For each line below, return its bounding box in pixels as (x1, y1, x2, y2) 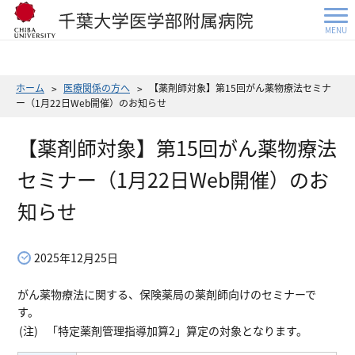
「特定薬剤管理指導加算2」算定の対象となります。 (47, 322, 308, 338)
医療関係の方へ (63, 81, 130, 94)
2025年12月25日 (34, 249, 119, 265)
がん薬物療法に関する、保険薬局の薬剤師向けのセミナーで (17, 285, 317, 302)
